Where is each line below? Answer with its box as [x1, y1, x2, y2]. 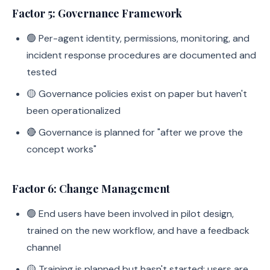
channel [27, 241, 61, 254]
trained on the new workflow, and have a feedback [27, 224, 250, 237]
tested [27, 66, 57, 78]
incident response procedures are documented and [27, 49, 256, 61]
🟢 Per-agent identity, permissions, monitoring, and [27, 32, 250, 45]
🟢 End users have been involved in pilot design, [27, 207, 234, 220]
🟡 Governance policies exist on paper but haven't [27, 87, 247, 100]
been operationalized [27, 104, 121, 117]
